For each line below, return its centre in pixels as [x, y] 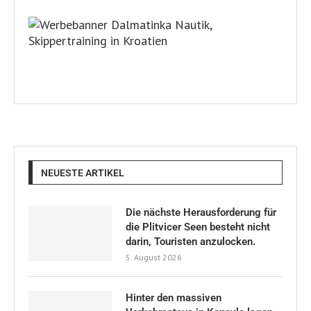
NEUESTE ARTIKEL [83, 173]
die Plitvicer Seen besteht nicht [198, 227]
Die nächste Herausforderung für [201, 213]
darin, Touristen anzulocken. [191, 242]
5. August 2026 [154, 258]
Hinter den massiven [174, 298]
